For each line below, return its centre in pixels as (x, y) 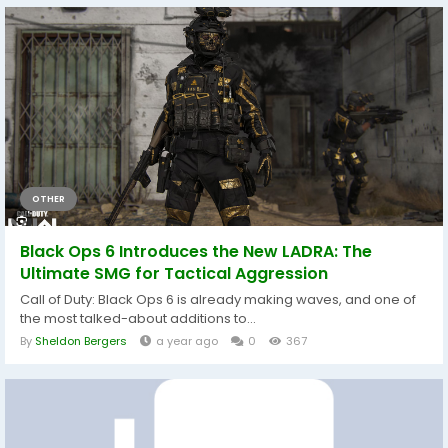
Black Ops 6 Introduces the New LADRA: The (196, 251)
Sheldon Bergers (81, 341)
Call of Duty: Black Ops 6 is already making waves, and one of (218, 299)
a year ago (187, 341)
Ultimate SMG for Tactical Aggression (174, 273)
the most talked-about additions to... (138, 318)
